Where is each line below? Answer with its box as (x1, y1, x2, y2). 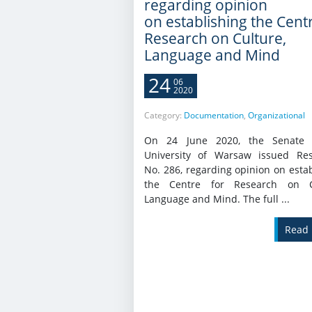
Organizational (248, 109, 305, 122)
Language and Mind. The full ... (144, 192, 290, 206)
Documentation (184, 109, 244, 122)
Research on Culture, (144, 29, 286, 49)
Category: (144, 109, 184, 122)
